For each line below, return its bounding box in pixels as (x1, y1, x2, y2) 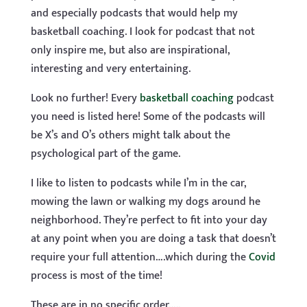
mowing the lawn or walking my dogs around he (30, 193, 260, 211)
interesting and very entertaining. (30, 60, 191, 78)
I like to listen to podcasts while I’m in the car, (30, 174, 247, 193)
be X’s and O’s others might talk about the (30, 126, 230, 145)
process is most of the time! (30, 267, 162, 285)
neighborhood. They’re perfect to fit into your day (30, 211, 267, 230)
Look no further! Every (30, 89, 140, 108)
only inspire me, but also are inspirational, (30, 41, 230, 60)
